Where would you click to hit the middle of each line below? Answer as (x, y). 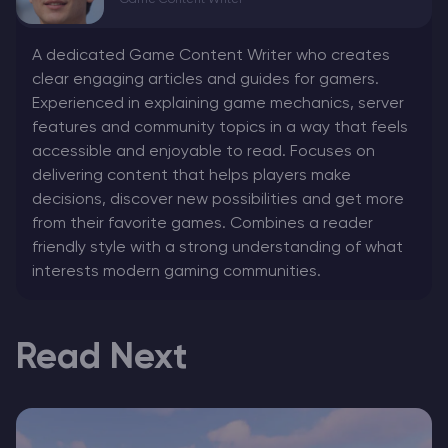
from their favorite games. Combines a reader (202, 224)
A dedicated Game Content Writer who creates (211, 56)
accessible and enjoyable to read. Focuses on (203, 152)
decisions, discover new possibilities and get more (218, 200)
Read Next (101, 358)
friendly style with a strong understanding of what (217, 248)
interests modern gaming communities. (176, 272)
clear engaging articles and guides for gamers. (205, 80)
